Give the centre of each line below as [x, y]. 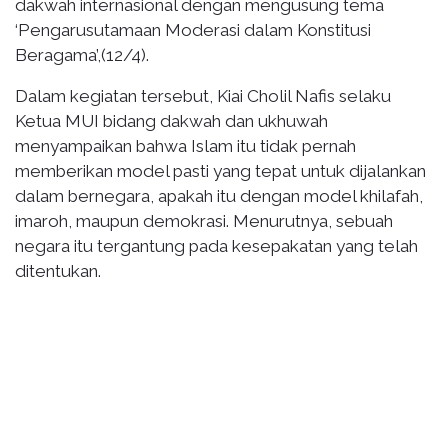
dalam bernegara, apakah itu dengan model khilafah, [219, 195]
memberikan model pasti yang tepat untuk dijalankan [220, 170]
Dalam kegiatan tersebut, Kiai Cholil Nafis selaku [203, 95]
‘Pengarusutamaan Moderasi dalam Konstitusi [193, 29]
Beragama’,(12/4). [82, 54]
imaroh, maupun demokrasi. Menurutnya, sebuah [204, 220]
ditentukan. [58, 270]
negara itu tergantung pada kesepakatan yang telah [216, 245]
